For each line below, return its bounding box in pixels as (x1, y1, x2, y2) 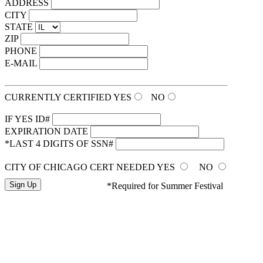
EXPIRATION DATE (5, 126, 88, 136)
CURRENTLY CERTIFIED (5, 92, 112, 102)
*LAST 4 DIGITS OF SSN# (5, 139, 113, 149)
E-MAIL (5, 58, 37, 68)
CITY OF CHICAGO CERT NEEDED (5, 162, 155, 172)
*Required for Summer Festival (107, 181, 224, 191)
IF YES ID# (5, 114, 50, 124)
